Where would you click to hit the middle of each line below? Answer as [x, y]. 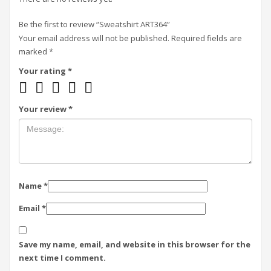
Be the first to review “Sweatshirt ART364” [94, 24]
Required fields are [207, 38]
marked [34, 52]
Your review [44, 109]
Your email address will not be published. [94, 38]
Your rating [43, 71]
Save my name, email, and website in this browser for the [135, 245]
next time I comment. [62, 258]
